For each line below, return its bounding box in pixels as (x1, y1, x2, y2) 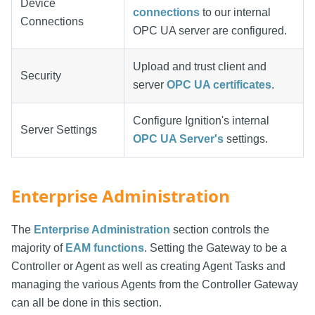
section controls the (170, 223, 269, 236)
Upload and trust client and (133, 60, 266, 72)
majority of (11, 241, 65, 254)
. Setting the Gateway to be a (144, 241, 287, 254)
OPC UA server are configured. (133, 24, 287, 37)
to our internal (200, 6, 271, 18)
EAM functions (65, 241, 144, 254)
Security (20, 69, 61, 82)
